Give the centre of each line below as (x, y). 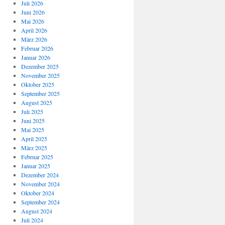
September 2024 (40, 202)
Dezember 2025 (40, 66)
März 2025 (34, 148)
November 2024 (40, 184)
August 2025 (36, 102)
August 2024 (36, 211)
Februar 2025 (37, 157)
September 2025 (40, 93)
